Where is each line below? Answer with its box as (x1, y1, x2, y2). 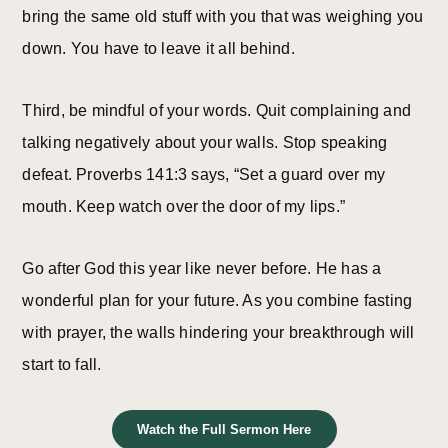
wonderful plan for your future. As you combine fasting (22, 292, 413, 310)
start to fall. (22, 356, 102, 374)
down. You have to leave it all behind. (22, 40, 295, 58)
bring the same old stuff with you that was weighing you (22, 8, 424, 26)
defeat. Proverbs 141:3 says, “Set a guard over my (22, 166, 386, 184)
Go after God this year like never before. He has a (22, 260, 382, 278)
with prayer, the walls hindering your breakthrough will (22, 324, 415, 342)
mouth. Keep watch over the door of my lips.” (22, 198, 346, 216)
